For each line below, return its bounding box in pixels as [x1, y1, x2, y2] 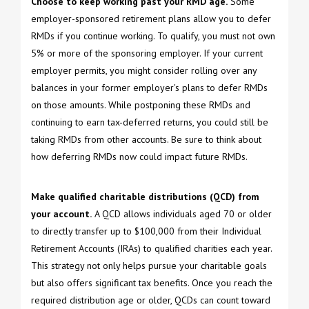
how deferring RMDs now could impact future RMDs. [31, 150, 248, 163]
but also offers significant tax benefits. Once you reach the [31, 277, 272, 290]
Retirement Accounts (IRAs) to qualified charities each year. [31, 242, 272, 255]
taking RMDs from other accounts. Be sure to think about [31, 133, 261, 146]
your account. [31, 208, 92, 221]
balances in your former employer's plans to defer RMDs [31, 81, 268, 94]
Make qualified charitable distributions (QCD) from [31, 190, 259, 203]
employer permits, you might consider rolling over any [31, 64, 257, 77]
